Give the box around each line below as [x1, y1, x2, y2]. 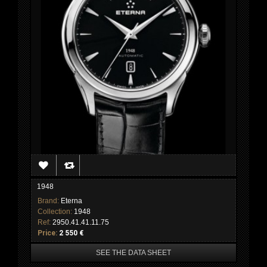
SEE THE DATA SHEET [96, 249, 171, 257]
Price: [38, 229, 59, 238]
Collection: [38, 207, 74, 216]
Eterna [61, 197, 82, 206]
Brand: [38, 197, 61, 206]
